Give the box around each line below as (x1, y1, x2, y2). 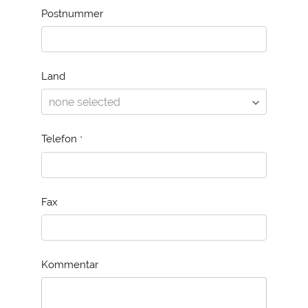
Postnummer (41, 8, 103, 19)
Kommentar (41, 258, 98, 270)
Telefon (41, 133, 80, 144)
